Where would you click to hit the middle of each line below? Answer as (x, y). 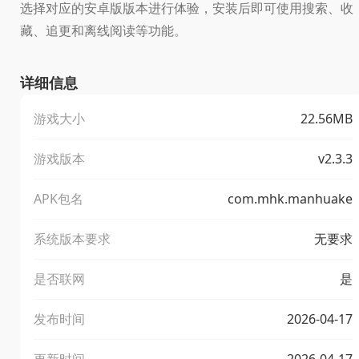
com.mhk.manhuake (290, 198)
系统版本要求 (72, 238)
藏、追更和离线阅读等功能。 (103, 30)
